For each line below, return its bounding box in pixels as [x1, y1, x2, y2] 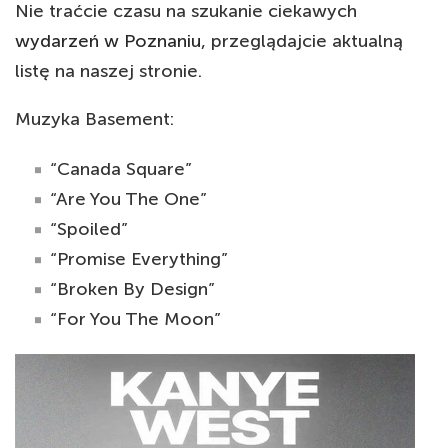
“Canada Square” [50, 157, 192, 180]
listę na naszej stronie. [15, 59, 202, 82]
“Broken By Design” [50, 277, 215, 300]
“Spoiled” [50, 217, 128, 240]
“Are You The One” [50, 187, 207, 210]
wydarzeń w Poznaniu [15, 29, 201, 52]
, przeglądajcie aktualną [201, 29, 403, 52]
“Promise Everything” [50, 247, 228, 270]
